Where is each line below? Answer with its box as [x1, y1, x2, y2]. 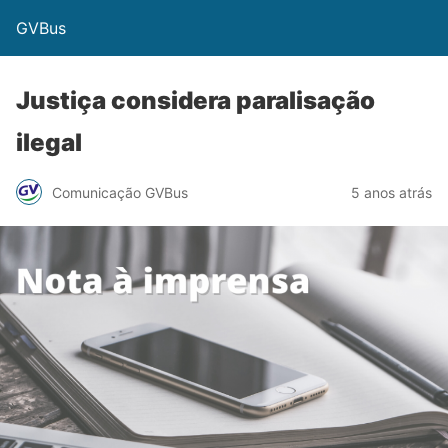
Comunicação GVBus [52, 183, 188, 201]
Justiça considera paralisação [16, 86, 375, 115]
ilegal [16, 128, 82, 157]
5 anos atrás [351, 183, 432, 201]
